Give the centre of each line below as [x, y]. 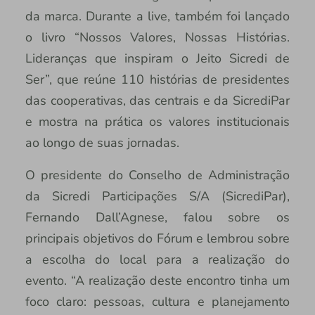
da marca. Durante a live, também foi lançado [157, 16]
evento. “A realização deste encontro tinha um [157, 280]
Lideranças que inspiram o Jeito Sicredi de [157, 58]
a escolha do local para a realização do [157, 259]
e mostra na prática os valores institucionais [157, 121]
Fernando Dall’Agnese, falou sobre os [157, 217]
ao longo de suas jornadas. [104, 142]
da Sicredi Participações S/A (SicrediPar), [157, 196]
